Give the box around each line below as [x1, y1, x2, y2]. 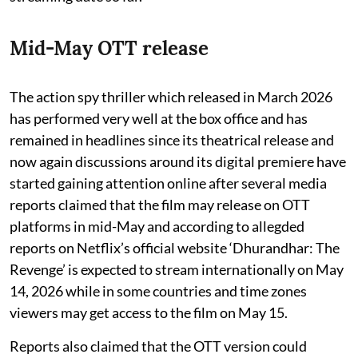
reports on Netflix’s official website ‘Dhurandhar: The [10, 238, 340, 257]
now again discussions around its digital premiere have [10, 152, 346, 170]
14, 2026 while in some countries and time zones [10, 281, 307, 300]
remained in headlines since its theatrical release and [10, 130, 334, 149]
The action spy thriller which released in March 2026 [10, 87, 332, 105]
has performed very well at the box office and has [10, 109, 308, 127]
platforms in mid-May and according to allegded [10, 217, 304, 235]
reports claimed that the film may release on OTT [10, 195, 310, 213]
